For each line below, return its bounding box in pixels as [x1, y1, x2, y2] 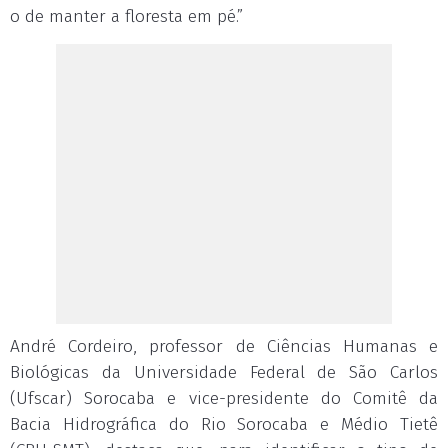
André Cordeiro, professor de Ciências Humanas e [10, 336, 438, 357]
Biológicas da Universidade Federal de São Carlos [10, 362, 438, 383]
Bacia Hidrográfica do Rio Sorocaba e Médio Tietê [10, 414, 438, 435]
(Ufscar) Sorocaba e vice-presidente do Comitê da [10, 388, 438, 409]
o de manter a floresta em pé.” [10, 6, 243, 27]
